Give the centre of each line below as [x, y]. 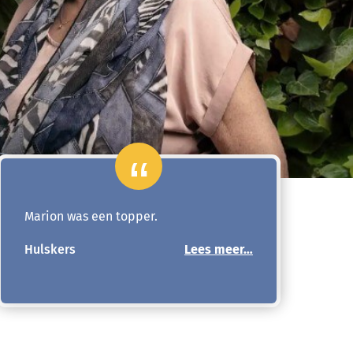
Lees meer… [219, 249]
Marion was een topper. [91, 216]
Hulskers [50, 249]
